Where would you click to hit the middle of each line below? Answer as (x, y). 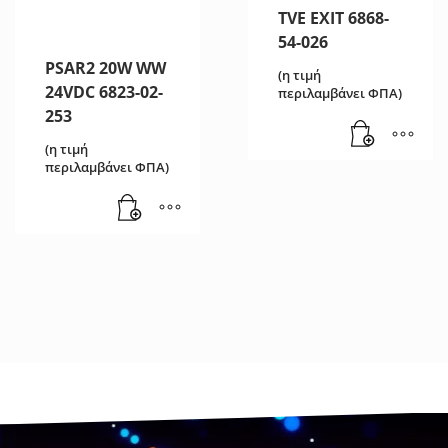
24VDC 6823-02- (104, 91)
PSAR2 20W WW (105, 67)
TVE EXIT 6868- (333, 18)
